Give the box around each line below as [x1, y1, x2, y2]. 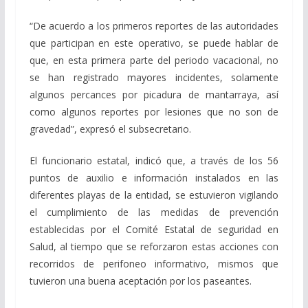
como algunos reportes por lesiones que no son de [29, 104, 279, 118]
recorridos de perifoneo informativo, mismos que [29, 256, 279, 270]
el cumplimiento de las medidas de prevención [29, 205, 279, 219]
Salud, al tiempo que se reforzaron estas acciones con [29, 239, 279, 253]
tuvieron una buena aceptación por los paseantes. [29, 274, 252, 287]
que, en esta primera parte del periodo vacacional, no [29, 53, 279, 67]
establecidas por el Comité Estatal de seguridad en [29, 222, 279, 236]
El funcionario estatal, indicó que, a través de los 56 [29, 153, 279, 167]
